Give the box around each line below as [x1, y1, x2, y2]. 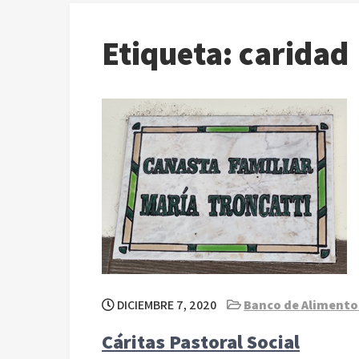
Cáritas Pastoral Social [102, 329, 300, 354]
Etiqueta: [102, 32, 239, 74]
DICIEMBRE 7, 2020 [115, 296, 216, 313]
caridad [239, 32, 349, 74]
